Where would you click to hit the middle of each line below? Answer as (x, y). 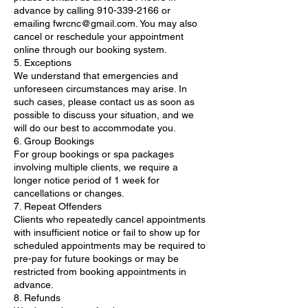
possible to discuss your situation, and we (104, 114)
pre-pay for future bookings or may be (96, 258)
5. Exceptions (43, 62)
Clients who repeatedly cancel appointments (110, 219)
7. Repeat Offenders (58, 206)
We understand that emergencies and (96, 75)
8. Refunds (37, 297)
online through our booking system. (90, 49)
